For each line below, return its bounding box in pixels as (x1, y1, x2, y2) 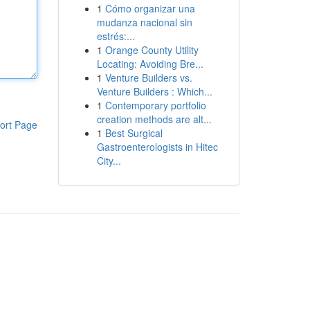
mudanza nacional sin (96, 15, 192, 29)
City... (96, 154, 121, 167)
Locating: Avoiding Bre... (96, 57, 203, 71)
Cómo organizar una (104, 1, 195, 15)
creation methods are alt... (96, 112, 212, 126)
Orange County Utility (104, 43, 199, 57)
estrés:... (96, 29, 135, 43)
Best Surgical (104, 126, 163, 140)
